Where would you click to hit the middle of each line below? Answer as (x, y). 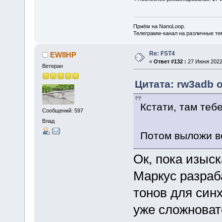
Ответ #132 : (170, 61)
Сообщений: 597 (62, 111)
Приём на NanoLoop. (159, 26)
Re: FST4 (162, 53)
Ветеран (52, 66)
